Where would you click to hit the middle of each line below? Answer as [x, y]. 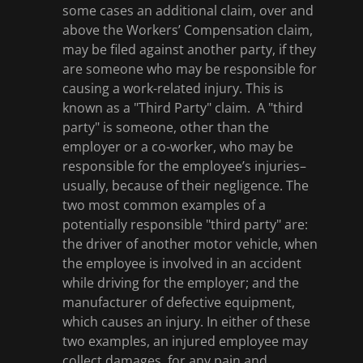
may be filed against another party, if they [189, 49]
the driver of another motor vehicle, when [190, 244]
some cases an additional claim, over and [188, 11]
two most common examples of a [164, 205]
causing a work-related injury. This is [173, 88]
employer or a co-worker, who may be [177, 147]
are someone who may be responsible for [189, 69]
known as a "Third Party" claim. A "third [182, 108]
